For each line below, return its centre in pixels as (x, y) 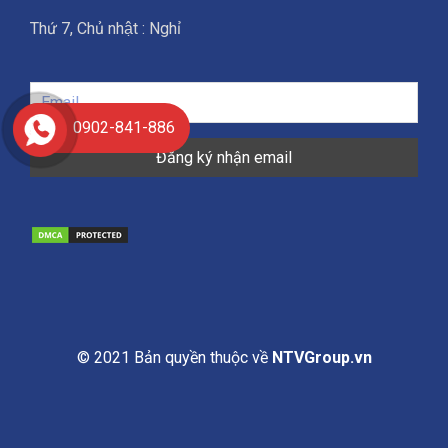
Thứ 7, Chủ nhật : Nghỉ (105, 28)
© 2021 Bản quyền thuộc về (174, 357)
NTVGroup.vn (321, 357)
